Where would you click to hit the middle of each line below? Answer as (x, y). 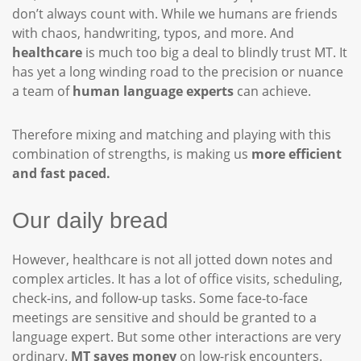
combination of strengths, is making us (132, 154)
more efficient (297, 154)
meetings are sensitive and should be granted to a (164, 317)
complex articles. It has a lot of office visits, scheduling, (177, 279)
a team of (42, 91)
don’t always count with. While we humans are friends (175, 14)
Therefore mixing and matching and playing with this (172, 135)
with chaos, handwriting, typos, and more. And (153, 33)
